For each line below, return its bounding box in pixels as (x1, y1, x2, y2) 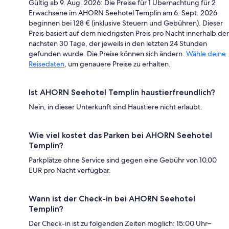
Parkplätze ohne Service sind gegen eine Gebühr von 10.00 (29, 155, 217, 165)
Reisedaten (29, 59, 64, 68)
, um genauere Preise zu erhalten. (64, 59, 171, 68)
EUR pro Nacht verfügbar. (29, 165, 111, 175)
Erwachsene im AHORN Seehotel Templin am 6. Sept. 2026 (29, 8, 217, 17)
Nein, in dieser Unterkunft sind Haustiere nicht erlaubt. (29, 102, 202, 111)
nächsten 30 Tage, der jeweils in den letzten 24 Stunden (29, 38, 207, 48)
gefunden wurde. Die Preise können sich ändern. (29, 49, 186, 58)
